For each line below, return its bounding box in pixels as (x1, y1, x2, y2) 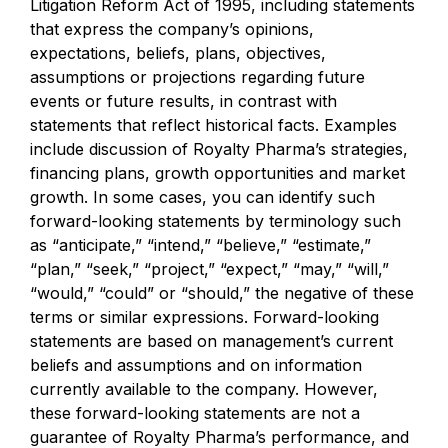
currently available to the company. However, (30, 379, 378, 399)
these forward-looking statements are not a (30, 403, 360, 423)
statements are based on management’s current (30, 331, 393, 351)
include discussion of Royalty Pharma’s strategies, (30, 139, 408, 159)
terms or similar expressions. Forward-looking (30, 307, 379, 327)
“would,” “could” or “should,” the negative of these (30, 283, 414, 303)
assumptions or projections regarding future (30, 67, 365, 87)
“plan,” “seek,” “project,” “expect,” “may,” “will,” (30, 259, 389, 279)
